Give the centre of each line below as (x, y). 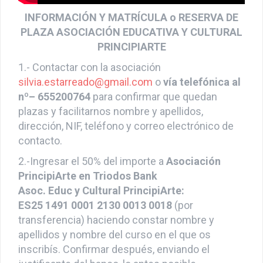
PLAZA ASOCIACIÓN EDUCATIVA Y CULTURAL (131, 42)
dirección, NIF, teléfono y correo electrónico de (126, 136)
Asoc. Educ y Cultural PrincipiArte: (101, 201)
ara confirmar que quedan (158, 107)
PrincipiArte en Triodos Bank (88, 186)
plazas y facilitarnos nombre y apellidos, (111, 122)
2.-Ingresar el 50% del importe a (92, 171)
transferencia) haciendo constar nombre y (116, 230)
